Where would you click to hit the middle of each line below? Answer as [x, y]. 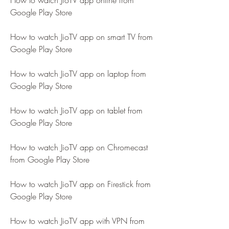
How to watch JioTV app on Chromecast [79, 147]
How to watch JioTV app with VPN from [77, 221]
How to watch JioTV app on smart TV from [82, 37]
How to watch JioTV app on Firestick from [81, 184]
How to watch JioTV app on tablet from [76, 110]
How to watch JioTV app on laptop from [78, 74]
